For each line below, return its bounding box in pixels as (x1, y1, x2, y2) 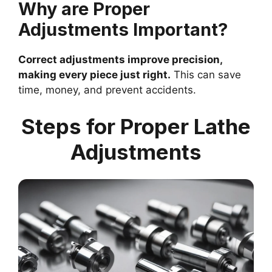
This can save (171, 69, 241, 81)
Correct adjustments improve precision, (18, 53, 222, 66)
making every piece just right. (18, 69, 171, 81)
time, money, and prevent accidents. (18, 84, 196, 97)
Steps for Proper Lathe (21, 113, 251, 139)
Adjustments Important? (18, 19, 228, 41)
